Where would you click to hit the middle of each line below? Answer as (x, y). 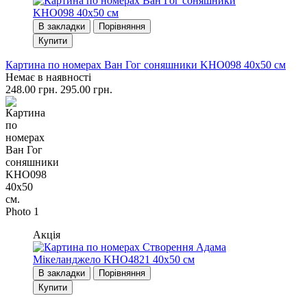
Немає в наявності (48, 77)
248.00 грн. (32, 89)
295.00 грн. (86, 89)
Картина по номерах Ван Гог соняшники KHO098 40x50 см (146, 64)
